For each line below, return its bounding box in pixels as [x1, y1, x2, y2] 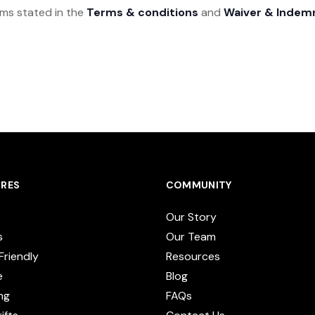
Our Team [165, 229, 216, 244]
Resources [165, 248, 220, 264]
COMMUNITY [165, 178, 232, 191]
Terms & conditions [86, 4, 198, 20]
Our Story [165, 209, 217, 224]
